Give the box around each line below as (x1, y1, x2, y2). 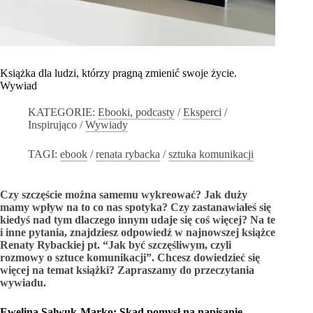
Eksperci (183, 106, 222, 119)
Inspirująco (28, 119, 77, 131)
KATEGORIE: (28, 106, 95, 119)
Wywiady (85, 119, 128, 131)
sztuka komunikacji (168, 148, 254, 161)
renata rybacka (96, 148, 161, 161)
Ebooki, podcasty (98, 106, 175, 119)
